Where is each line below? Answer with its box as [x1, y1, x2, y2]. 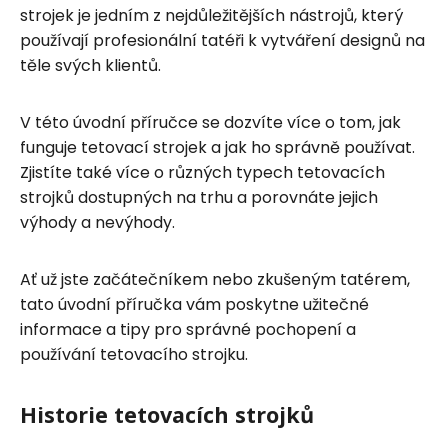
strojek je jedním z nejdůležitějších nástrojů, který [20, 3, 403, 27]
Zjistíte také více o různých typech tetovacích [20, 160, 385, 184]
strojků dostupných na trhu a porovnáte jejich [20, 185, 378, 209]
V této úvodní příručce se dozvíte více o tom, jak [20, 110, 401, 134]
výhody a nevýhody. [20, 210, 175, 234]
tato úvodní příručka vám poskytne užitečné [20, 292, 369, 316]
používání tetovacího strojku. [20, 342, 248, 366]
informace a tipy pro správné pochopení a [20, 317, 356, 341]
